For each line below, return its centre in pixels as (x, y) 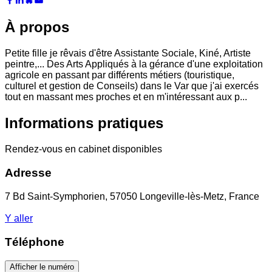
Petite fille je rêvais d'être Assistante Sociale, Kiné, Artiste (128, 53)
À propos (37, 27)
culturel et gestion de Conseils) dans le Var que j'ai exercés (132, 86)
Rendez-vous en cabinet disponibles (83, 149)
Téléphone (35, 242)
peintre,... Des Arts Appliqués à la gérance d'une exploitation (134, 64)
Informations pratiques (84, 123)
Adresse (28, 172)
